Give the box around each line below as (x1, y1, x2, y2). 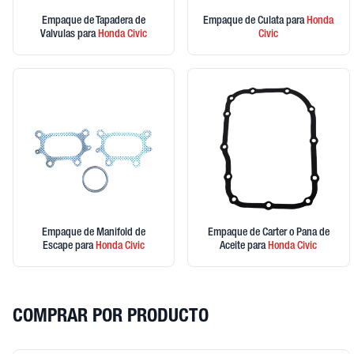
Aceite (220, 240, 248, 252)
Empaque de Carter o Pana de (207, 227, 330, 239)
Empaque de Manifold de (42, 227, 146, 239)
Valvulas (40, 29, 78, 41)
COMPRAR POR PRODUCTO (13, 307, 209, 327)
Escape (43, 240, 76, 252)
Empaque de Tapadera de (42, 16, 146, 28)
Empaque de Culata (203, 16, 287, 28)
